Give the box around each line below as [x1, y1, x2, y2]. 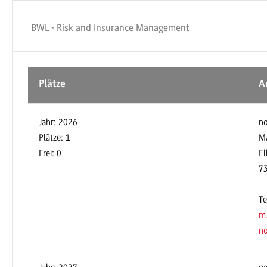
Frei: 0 [39, 148, 61, 159]
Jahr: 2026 [39, 117, 77, 128]
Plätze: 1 [39, 132, 70, 144]
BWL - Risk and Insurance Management [31, 22, 190, 34]
